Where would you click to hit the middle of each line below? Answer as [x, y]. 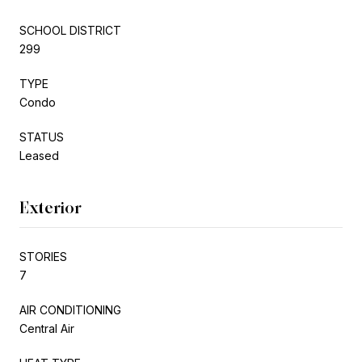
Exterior [51, 207]
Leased [39, 155]
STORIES [43, 256]
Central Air [47, 328]
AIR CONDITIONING [70, 309]
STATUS [42, 137]
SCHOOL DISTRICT [70, 30]
